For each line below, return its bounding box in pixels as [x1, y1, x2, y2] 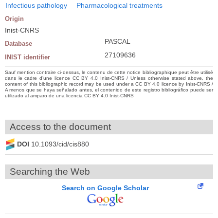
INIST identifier [5, 53, 50, 61]
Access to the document [10, 121, 111, 132]
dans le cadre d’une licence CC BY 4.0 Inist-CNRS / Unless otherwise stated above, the [5, 75, 213, 81]
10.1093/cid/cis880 [31, 140, 89, 148]
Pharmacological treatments [76, 1, 163, 9]
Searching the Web [10, 166, 90, 177]
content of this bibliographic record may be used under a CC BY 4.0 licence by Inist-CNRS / [5, 81, 213, 87]
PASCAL [105, 37, 130, 45]
